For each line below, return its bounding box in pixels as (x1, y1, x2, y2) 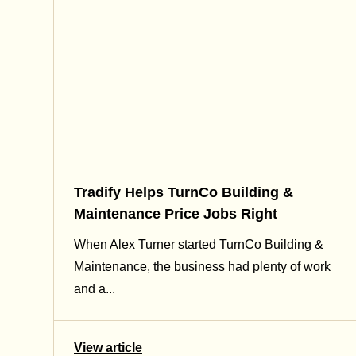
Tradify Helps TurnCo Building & (74, 184, 293, 200)
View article (74, 340, 142, 354)
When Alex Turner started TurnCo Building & (74, 237, 323, 251)
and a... (74, 281, 115, 296)
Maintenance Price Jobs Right (74, 205, 277, 222)
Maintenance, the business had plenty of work (74, 259, 331, 273)
